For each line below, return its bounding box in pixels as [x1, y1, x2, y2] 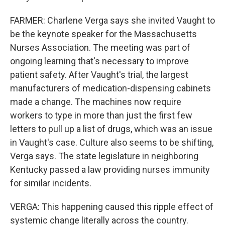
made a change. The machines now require [10, 96, 181, 107]
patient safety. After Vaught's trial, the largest [10, 69, 188, 80]
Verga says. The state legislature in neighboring [10, 151, 198, 161]
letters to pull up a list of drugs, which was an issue [10, 124, 212, 134]
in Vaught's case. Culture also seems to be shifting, [10, 137, 213, 148]
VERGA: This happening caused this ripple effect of [10, 201, 213, 212]
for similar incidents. [10, 178, 91, 188]
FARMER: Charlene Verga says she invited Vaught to [10, 15, 215, 26]
